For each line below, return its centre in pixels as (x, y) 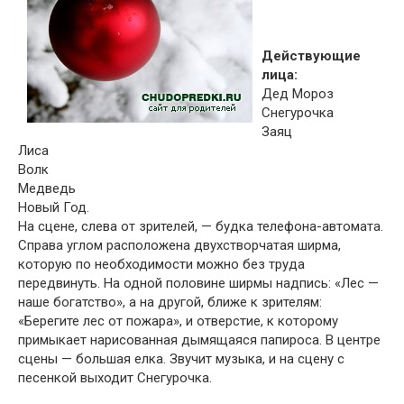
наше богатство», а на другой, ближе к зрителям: (170, 302)
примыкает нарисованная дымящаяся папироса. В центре (199, 340)
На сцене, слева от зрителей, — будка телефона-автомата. (201, 226)
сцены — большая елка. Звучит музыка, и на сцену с (181, 359)
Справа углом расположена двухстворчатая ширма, (179, 245)
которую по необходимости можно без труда (161, 264)
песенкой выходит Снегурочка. (115, 378)
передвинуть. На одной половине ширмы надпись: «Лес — (198, 283)
